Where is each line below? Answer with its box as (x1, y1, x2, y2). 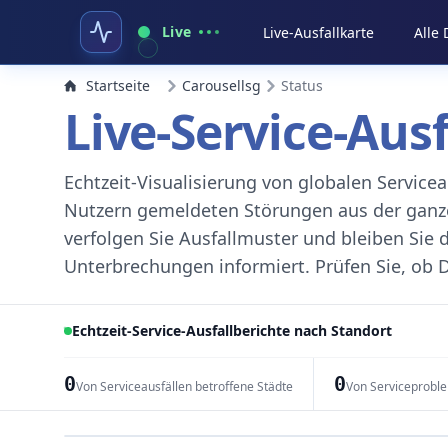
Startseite (86, 76, 150, 95)
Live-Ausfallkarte (263, 23, 375, 42)
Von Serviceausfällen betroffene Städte (75, 378, 293, 395)
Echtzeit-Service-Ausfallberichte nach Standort (72, 321, 392, 340)
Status (281, 76, 323, 95)
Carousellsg (182, 76, 261, 95)
